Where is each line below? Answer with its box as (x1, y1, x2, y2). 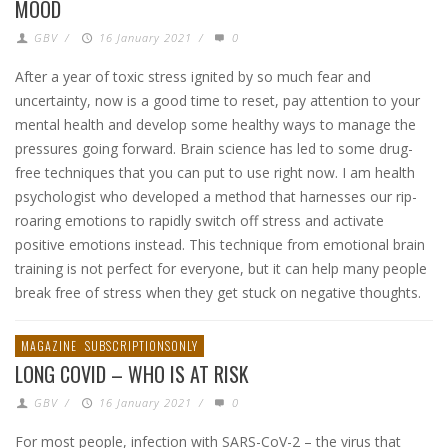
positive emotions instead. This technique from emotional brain (15, 235, 425, 254)
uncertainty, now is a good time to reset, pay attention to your (15, 91, 420, 110)
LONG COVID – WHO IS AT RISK (15, 359, 249, 389)
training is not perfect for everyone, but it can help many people (15, 259, 427, 278)
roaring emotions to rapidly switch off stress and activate (15, 211, 384, 230)
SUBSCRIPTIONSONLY (85, 337, 198, 354)
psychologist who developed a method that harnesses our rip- (15, 187, 417, 206)
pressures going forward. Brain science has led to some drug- (15, 139, 413, 158)
